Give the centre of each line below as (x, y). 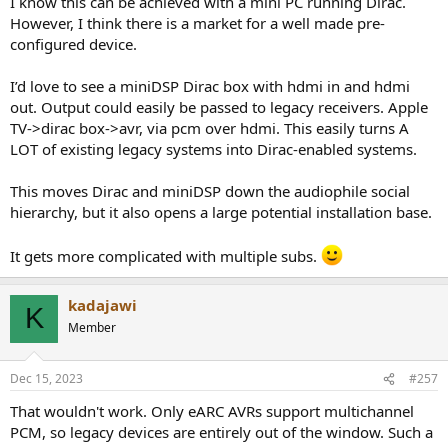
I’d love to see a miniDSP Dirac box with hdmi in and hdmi (210, 85)
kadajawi (102, 304)
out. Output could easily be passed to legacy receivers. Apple (219, 106)
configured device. (73, 43)
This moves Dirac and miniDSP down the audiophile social (210, 190)
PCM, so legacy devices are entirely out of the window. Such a (221, 432)
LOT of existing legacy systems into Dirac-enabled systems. (213, 148)
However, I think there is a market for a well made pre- (197, 22)
